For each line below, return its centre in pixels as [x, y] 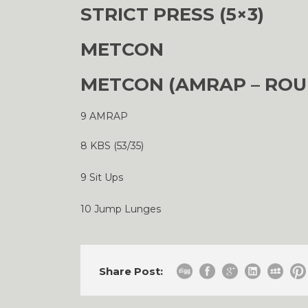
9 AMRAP [104, 116]
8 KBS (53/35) [112, 146]
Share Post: [131, 271]
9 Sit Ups [102, 177]
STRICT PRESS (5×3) [172, 14]
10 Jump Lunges [121, 209]
